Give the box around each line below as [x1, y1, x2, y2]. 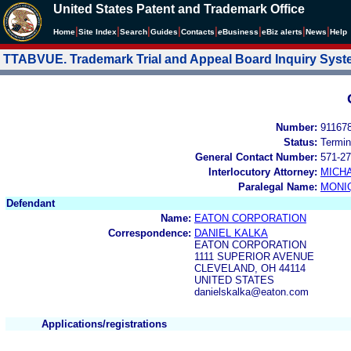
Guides [150, 27, 178, 36]
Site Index [78, 27, 117, 36]
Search [120, 27, 147, 36]
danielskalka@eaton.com [194, 285, 309, 298]
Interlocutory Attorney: [208, 165, 317, 178]
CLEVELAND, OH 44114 [194, 262, 306, 274]
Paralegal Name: [238, 180, 317, 193]
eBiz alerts [262, 27, 302, 36]
